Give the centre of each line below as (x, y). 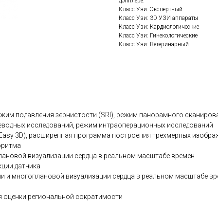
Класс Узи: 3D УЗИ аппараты (158, 18)
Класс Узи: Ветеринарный (154, 45)
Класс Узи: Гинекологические (158, 36)
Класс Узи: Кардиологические (159, 27)
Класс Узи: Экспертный (151, 9)
